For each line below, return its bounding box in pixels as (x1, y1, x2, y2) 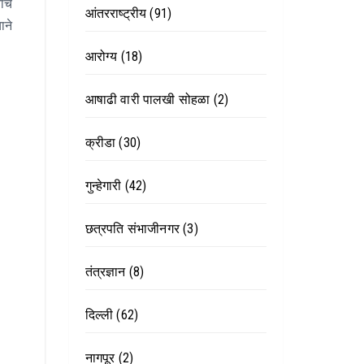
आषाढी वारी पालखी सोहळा (84, 92, 210, 107)
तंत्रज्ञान (84, 264, 126, 279)
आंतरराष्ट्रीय (84, 6, 147, 21)
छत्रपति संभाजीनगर (84, 221, 180, 236)
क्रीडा (84, 135, 116, 150)
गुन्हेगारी (84, 178, 122, 193)
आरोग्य (84, 49, 118, 64)
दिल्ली (84, 307, 114, 323)
